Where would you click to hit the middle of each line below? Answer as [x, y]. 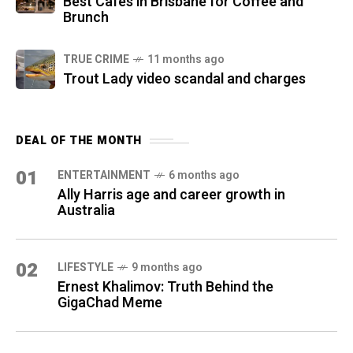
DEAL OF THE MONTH [79, 141]
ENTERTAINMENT [104, 176]
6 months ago [204, 176]
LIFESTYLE [85, 268]
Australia [86, 211]
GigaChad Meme [110, 303]
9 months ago [167, 268]
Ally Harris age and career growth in [171, 195]
